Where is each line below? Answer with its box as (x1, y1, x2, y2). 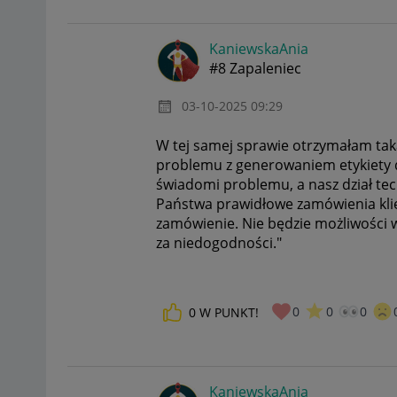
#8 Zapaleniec (209, 58, 301, 78)
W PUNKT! (199, 304, 259, 322)
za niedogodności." (156, 233, 282, 253)
